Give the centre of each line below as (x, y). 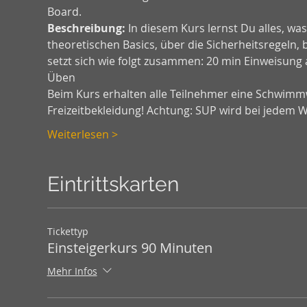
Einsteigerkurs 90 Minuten (130, 248)
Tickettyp (67, 232)
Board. (64, 12)
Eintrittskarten (113, 184)
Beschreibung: (86, 28)
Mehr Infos (72, 271)
